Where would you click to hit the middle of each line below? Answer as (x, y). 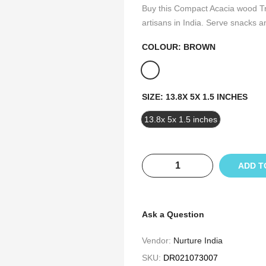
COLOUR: (163, 47)
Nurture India (198, 240)
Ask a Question (173, 214)
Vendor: (158, 240)
